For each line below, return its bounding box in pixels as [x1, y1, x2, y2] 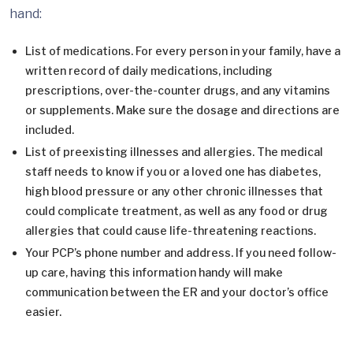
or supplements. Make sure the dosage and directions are [25, 103, 340, 117]
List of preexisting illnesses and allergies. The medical [25, 145, 323, 159]
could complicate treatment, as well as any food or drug [25, 204, 328, 218]
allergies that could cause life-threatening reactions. [25, 224, 316, 238]
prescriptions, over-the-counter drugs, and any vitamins [25, 84, 330, 98]
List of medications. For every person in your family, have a [25, 44, 340, 58]
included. [25, 123, 74, 137]
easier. [25, 305, 61, 319]
